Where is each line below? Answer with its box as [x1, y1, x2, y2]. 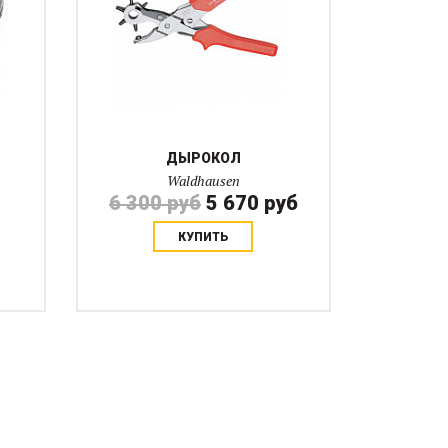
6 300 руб [108, 191, 201, 215]
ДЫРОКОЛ [165, 150, 241, 166]
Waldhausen [166, 171, 240, 190]
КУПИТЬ [177, 230, 229, 244]
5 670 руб [205, 191, 298, 215]
